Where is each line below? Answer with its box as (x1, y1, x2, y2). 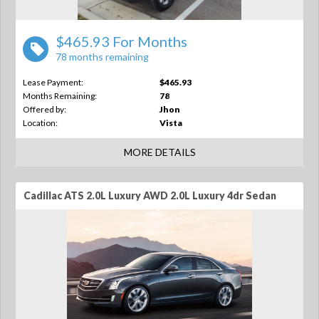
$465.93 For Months (56, 33, 187, 50)
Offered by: (23, 104, 66, 115)
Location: (23, 117, 58, 128)
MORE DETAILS (123, 146, 196, 158)
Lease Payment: (23, 77, 83, 88)
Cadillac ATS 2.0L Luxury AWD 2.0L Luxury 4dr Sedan (23, 189, 276, 202)
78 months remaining (56, 51, 149, 63)
